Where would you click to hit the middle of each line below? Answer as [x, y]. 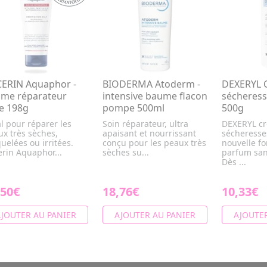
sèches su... [126, 153]
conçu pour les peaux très [154, 143]
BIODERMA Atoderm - [151, 84]
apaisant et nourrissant [149, 133]
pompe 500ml [133, 108]
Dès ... [234, 162]
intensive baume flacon [155, 96]
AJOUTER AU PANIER [155, 215]
